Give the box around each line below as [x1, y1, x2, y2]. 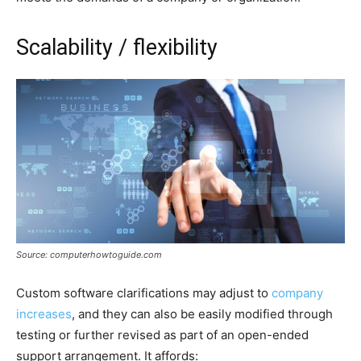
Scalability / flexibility [16, 34, 218, 60]
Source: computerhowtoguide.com [16, 248, 162, 260]
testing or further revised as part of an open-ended [16, 326, 309, 342]
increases [16, 305, 72, 322]
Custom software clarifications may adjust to [16, 284, 272, 301]
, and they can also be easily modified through [72, 305, 333, 322]
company [272, 284, 323, 301]
